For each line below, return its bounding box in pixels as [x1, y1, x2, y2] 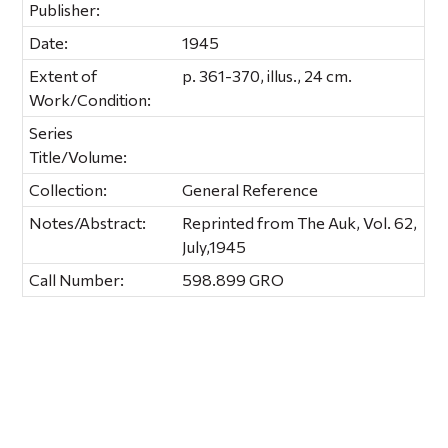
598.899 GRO [182, 269, 285, 289]
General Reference [182, 179, 319, 199]
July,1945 [182, 236, 247, 256]
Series [29, 122, 74, 142]
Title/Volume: [29, 146, 128, 166]
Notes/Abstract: [29, 212, 147, 232]
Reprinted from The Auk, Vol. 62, [182, 212, 418, 232]
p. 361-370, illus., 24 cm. [182, 65, 353, 85]
